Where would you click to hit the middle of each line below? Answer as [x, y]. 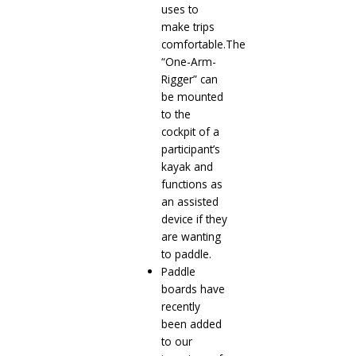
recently [180, 307]
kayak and [187, 167]
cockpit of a [190, 132]
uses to [180, 10]
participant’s [190, 149]
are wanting [191, 237]
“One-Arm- [188, 62]
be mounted [192, 97]
